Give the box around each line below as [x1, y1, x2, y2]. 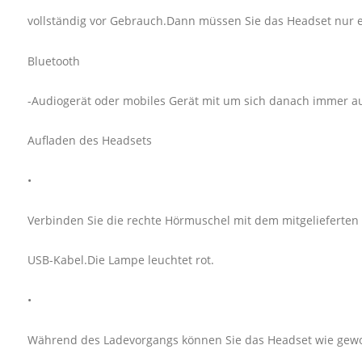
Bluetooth [27, 53, 80, 69]
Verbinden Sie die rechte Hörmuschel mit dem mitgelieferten [27, 213, 359, 229]
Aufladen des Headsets [27, 133, 152, 149]
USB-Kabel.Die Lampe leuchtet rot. [27, 252, 214, 268]
